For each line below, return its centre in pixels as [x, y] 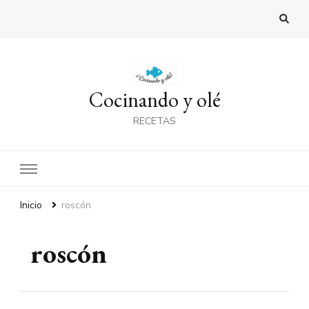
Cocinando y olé [154, 99]
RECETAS [154, 121]
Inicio [31, 205]
